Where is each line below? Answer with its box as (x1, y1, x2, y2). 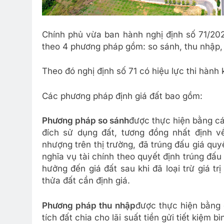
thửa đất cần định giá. (42, 175, 130, 185)
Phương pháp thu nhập (42, 200, 135, 210)
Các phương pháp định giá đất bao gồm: (42, 90, 202, 101)
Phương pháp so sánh (42, 115, 129, 125)
